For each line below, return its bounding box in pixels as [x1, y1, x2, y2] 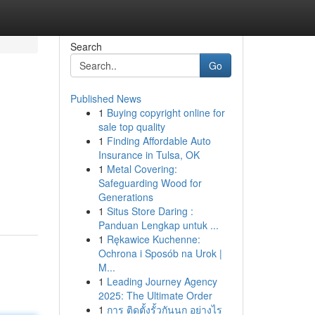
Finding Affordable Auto [106, 134, 211, 148]
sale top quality [98, 120, 165, 134]
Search [70, 39, 102, 53]
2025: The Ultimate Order [98, 288, 212, 302]
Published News [70, 91, 141, 105]
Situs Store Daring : [106, 204, 193, 218]
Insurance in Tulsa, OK [98, 148, 200, 162]
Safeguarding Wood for [98, 176, 202, 190]
